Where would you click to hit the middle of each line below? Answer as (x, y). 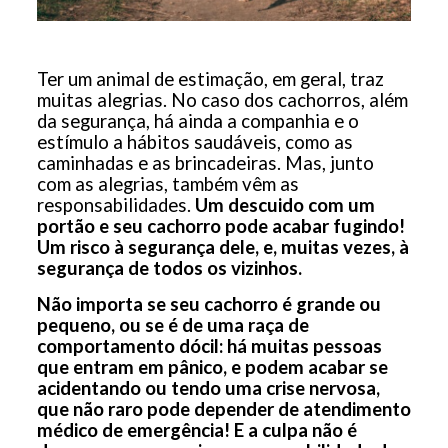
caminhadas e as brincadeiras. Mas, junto (205, 163)
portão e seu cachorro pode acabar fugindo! (220, 226)
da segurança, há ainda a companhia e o (197, 121)
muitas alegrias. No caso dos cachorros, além (222, 100)
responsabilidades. (113, 205)
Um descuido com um (282, 205)
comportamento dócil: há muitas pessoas (209, 346)
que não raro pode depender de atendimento (223, 409)
